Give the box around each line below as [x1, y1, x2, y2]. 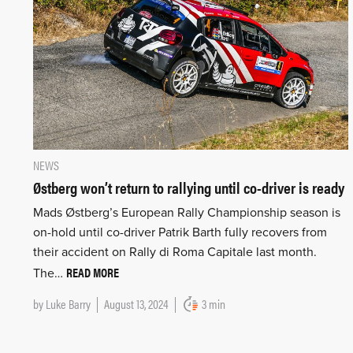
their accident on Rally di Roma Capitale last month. [33, 243, 317, 260]
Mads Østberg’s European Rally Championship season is [33, 204, 340, 221]
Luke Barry [46, 294, 91, 313]
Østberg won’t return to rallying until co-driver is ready [33, 175, 344, 199]
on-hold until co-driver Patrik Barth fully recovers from [33, 224, 327, 240]
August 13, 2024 [104, 294, 169, 313]
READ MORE [66, 262, 119, 281]
